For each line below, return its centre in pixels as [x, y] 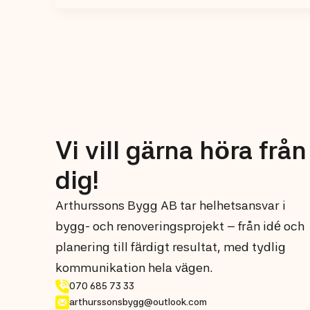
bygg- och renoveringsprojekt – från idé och [180, 226]
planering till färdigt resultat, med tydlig [171, 247]
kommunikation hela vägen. [134, 268]
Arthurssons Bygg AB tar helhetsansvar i [171, 206]
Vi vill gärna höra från [181, 151]
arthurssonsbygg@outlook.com [138, 302]
